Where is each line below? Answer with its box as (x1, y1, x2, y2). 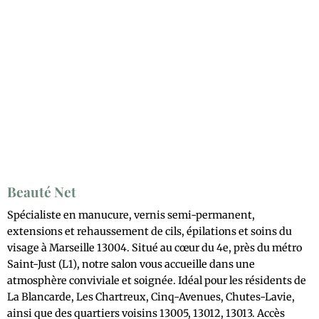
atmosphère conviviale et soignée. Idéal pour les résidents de (6, 273, 306, 287)
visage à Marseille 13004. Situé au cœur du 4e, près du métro (6, 241, 302, 254)
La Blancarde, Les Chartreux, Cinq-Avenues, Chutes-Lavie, (6, 290, 295, 303)
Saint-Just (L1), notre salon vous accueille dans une (6, 257, 255, 271)
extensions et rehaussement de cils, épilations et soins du (6, 224, 292, 238)
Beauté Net (6, 182, 76, 202)
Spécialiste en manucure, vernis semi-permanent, (6, 208, 255, 221)
